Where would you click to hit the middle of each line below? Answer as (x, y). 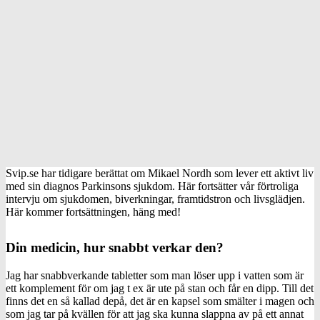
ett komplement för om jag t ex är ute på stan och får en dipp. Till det (160, 288)
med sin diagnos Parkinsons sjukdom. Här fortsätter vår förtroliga (152, 186)
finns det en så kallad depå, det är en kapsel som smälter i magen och (160, 301)
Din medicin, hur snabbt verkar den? (115, 247)
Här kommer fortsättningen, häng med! (93, 211)
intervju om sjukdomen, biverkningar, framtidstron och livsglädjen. (155, 199)
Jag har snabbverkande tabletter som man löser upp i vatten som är (155, 275)
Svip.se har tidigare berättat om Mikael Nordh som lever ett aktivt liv (160, 173)
